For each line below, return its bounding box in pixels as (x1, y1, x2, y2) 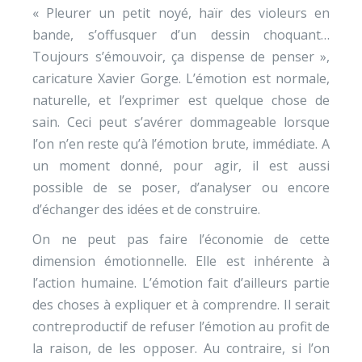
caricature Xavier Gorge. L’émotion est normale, (32, 69, 330, 87)
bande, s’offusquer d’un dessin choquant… (32, 26, 330, 44)
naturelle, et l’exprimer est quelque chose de (32, 91, 330, 109)
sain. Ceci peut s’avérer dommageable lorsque (32, 113, 330, 131)
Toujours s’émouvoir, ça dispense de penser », (32, 48, 330, 65)
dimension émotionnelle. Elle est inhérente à (32, 252, 330, 270)
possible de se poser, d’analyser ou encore (32, 179, 330, 196)
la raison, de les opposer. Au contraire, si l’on (32, 339, 330, 357)
